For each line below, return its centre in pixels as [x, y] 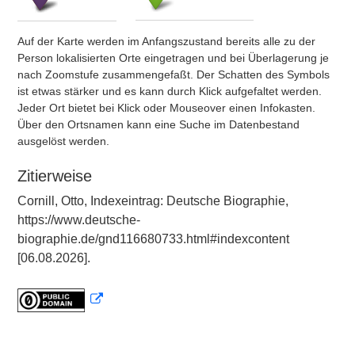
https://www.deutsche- [79, 220]
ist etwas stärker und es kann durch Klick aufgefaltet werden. [170, 91]
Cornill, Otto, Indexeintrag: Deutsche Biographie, [153, 201]
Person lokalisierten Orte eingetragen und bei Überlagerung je [173, 58]
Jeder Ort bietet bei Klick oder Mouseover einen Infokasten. [166, 108]
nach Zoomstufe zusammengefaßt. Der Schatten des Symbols [174, 74]
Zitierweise [55, 176]
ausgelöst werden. [63, 141]
